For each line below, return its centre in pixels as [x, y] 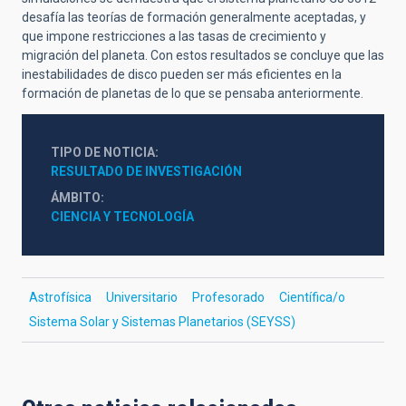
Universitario [142, 297]
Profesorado [228, 297]
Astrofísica [60, 297]
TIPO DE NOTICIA [103, 152]
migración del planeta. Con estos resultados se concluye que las [203, 55]
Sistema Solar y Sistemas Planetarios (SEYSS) [162, 321]
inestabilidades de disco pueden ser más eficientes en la [182, 74]
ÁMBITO [76, 197]
